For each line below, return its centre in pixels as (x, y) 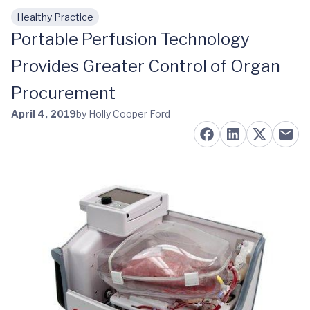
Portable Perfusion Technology (130, 39)
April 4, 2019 (44, 114)
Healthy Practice (55, 17)
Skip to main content (77, 24)
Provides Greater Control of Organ (146, 66)
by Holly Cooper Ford (123, 114)
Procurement (63, 93)
